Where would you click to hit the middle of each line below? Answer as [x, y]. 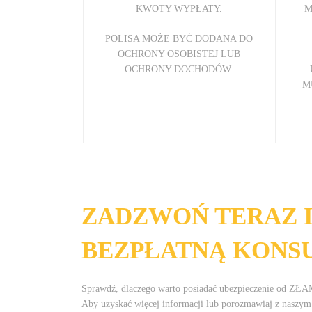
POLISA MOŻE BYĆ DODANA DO [179, 38]
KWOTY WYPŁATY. [179, 8]
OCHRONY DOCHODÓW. [179, 69]
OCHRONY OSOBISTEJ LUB [179, 54]
